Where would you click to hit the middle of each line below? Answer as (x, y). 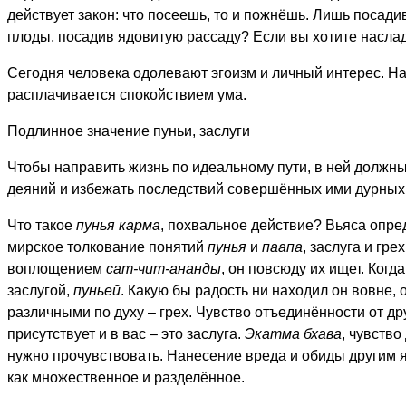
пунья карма (118, 225)
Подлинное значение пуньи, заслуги (129, 131)
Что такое (42, 225)
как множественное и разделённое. (126, 377)
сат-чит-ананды (164, 269)
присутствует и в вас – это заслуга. (126, 334)
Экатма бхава (293, 334)
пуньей (97, 290)
